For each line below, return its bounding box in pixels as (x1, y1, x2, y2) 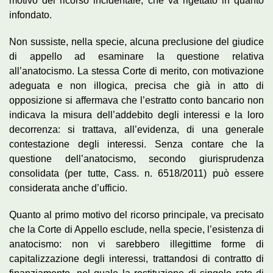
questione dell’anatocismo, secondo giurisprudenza (9, 154, 264, 165)
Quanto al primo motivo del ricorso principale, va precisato (9, 210, 264, 221)
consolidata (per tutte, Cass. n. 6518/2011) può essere (9, 168, 264, 179)
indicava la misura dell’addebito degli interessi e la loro (9, 110, 264, 121)
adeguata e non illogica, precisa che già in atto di (9, 80, 264, 91)
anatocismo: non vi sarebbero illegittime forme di (9, 239, 264, 250)
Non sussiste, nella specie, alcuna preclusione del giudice (9, 37, 264, 48)
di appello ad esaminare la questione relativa (9, 51, 264, 62)
